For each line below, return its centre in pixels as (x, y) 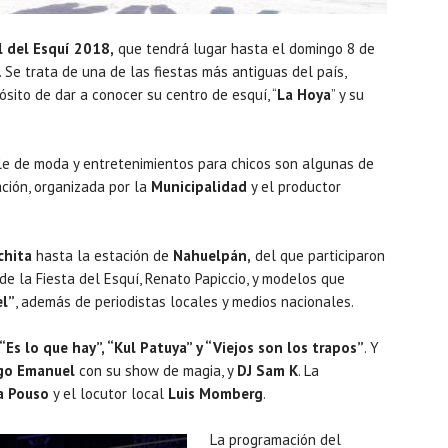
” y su (347, 94)
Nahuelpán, (212, 255)
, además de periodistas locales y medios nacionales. (184, 301)
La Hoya (304, 94)
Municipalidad (199, 186)
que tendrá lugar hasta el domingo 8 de (244, 48)
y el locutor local (108, 393)
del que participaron (318, 255)
